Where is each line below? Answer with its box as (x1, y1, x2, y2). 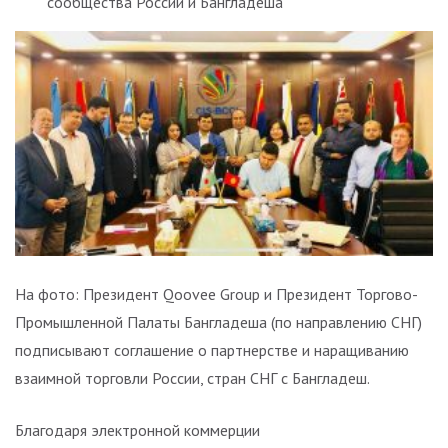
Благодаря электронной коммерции (15, 420, 260, 441)
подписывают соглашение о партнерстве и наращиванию (15, 340, 409, 361)
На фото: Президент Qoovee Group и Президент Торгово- (15, 284, 418, 305)
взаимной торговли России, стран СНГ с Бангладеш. (15, 368, 370, 389)
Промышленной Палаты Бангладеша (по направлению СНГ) (15, 312, 422, 333)
